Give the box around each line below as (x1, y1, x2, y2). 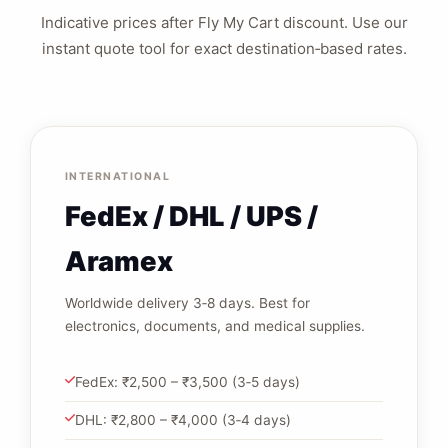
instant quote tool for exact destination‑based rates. (41, 38, 407, 58)
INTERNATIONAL (64, 170, 171, 184)
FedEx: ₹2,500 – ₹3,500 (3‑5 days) (74, 373, 300, 390)
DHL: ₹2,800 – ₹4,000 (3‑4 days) (74, 412, 291, 429)
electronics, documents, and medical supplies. (64, 318, 365, 335)
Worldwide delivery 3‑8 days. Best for (64, 295, 310, 312)
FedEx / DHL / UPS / (64, 200, 318, 234)
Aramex (64, 245, 173, 279)
